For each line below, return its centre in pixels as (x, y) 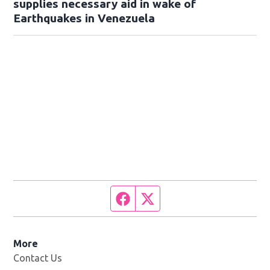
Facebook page (162, 198)
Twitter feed (181, 198)
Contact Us (38, 258)
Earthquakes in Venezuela (84, 18)
